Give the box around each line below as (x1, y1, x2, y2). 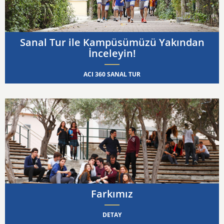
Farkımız (91, 186, 133, 200)
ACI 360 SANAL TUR (83, 69, 140, 78)
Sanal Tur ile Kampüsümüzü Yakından (19, 35, 204, 49)
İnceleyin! (88, 46, 136, 60)
